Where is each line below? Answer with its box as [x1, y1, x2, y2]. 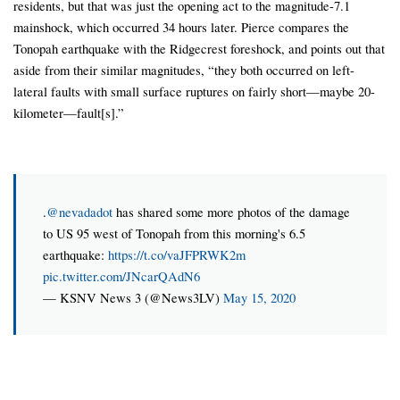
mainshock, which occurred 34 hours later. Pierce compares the [13, 18, 349, 37]
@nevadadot [46, 203, 112, 221]
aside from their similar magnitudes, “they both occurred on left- [13, 61, 354, 79]
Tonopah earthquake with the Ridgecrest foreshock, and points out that [13, 39, 385, 58]
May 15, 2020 [223, 288, 296, 307]
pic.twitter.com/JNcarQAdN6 [43, 267, 200, 286]
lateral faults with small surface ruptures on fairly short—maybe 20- [13, 82, 375, 101]
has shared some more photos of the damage [112, 203, 350, 221]
